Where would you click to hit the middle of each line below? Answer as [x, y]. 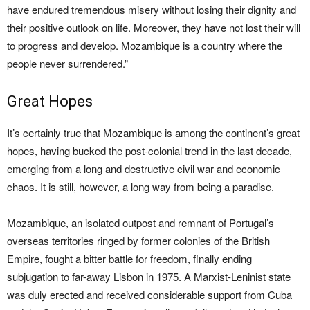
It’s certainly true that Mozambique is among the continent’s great [153, 133]
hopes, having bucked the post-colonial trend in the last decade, [149, 151]
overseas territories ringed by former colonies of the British [138, 240]
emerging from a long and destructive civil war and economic [144, 168]
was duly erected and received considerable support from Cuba [149, 294]
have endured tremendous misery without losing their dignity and [152, 9]
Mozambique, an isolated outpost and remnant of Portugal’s [140, 222]
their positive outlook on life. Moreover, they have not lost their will [154, 27]
